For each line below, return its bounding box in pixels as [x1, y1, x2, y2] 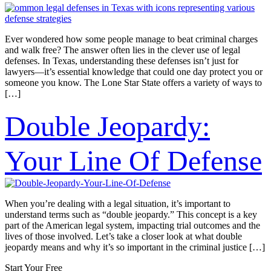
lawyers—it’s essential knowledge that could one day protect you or [5, 67, 263, 77]
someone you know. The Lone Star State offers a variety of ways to [5, 77, 262, 88]
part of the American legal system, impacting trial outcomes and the [5, 220, 260, 230]
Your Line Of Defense [5, 145, 262, 177]
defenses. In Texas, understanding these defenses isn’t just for [5, 56, 238, 66]
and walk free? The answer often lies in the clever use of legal [5, 45, 240, 55]
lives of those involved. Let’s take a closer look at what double [5, 231, 242, 241]
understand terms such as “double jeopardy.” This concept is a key [5, 209, 257, 220]
